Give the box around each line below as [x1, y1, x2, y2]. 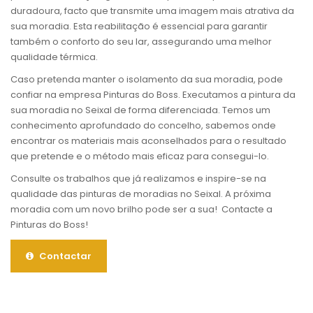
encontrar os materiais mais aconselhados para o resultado [10, 133, 286, 147]
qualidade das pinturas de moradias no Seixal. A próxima [10, 187, 271, 201]
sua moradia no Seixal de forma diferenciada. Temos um [10, 103, 270, 117]
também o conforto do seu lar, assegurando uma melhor [10, 34, 272, 48]
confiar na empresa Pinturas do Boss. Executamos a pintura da [10, 87, 296, 101]
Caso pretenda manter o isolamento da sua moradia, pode [10, 72, 283, 86]
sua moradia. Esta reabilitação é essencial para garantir [10, 19, 268, 33]
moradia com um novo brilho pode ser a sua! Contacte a [10, 202, 272, 216]
